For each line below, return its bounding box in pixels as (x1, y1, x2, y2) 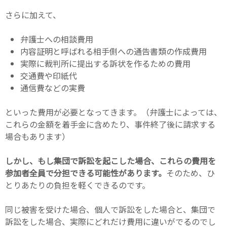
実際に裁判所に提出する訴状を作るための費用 (20, 57, 191, 69)
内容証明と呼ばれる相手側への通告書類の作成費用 (20, 45, 207, 57)
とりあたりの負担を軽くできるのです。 (5, 178, 150, 191)
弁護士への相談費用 (20, 32, 93, 45)
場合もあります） (5, 130, 70, 142)
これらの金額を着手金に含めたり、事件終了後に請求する (5, 118, 215, 130)
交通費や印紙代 (20, 69, 77, 82)
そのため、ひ (166, 166, 215, 179)
